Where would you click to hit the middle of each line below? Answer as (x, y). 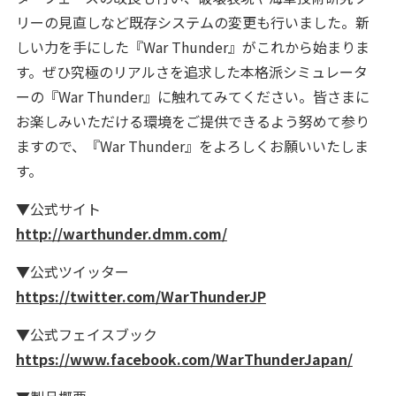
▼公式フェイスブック (86, 334)
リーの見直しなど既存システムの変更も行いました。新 (192, 22)
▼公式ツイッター (72, 271)
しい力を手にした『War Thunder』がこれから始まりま (192, 46)
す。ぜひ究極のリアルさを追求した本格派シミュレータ (191, 71)
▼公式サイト (58, 208)
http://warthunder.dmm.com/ (121, 233)
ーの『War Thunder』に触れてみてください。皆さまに (192, 96)
